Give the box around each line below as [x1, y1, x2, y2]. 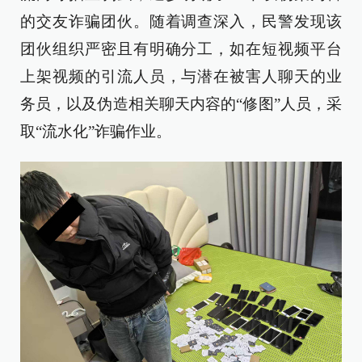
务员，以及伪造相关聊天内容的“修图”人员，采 [20, 95, 342, 112]
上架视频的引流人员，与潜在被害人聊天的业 [20, 67, 342, 85]
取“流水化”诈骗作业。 [20, 122, 171, 140]
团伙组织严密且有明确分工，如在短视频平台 [20, 40, 342, 57]
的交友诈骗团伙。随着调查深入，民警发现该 [20, 12, 342, 30]
